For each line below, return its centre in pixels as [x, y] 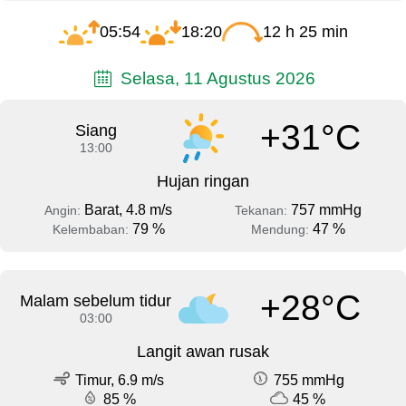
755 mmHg [309, 380]
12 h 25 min [305, 32]
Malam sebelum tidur [96, 300]
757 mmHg [326, 209]
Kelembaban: [92, 229]
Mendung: [281, 229]
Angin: [64, 210]
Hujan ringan [203, 181]
